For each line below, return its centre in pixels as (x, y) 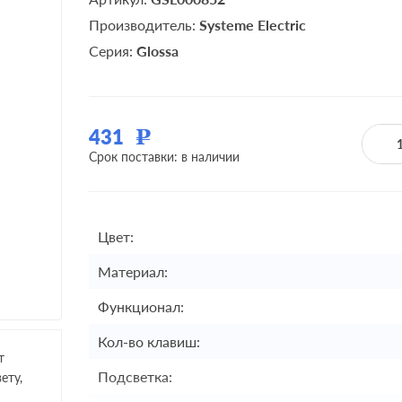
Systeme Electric (253, 24)
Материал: (133, 271)
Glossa (157, 50)
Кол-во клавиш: (149, 341)
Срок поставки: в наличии (164, 156)
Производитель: (144, 24)
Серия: (113, 50)
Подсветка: (135, 376)
